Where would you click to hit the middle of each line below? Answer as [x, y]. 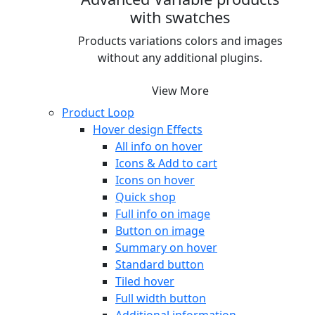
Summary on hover [166, 247]
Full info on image [163, 213]
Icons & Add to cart [166, 163]
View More [180, 90]
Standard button [160, 264]
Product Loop [98, 112]
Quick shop [146, 197]
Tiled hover [145, 281]
